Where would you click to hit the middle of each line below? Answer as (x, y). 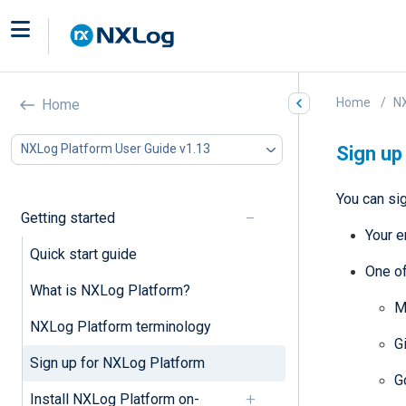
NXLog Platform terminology (120, 326)
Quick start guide (83, 254)
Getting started (68, 217)
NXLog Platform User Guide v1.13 (116, 149)
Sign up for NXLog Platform (117, 362)
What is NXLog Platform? (110, 290)
